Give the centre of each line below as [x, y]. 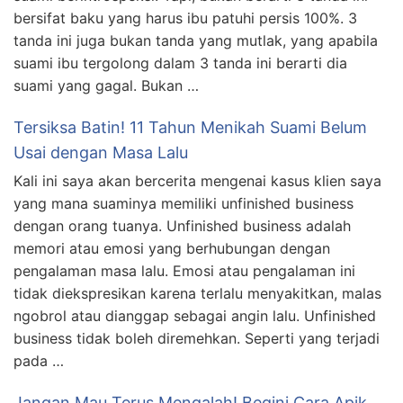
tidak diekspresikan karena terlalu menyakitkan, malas [197, 293]
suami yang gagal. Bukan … [106, 85]
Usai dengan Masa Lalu [101, 152]
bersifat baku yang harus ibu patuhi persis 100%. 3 [185, 18]
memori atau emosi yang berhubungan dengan [172, 248]
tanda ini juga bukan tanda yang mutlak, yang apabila [196, 40]
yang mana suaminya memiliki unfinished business [184, 203]
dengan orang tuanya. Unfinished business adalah [182, 225]
